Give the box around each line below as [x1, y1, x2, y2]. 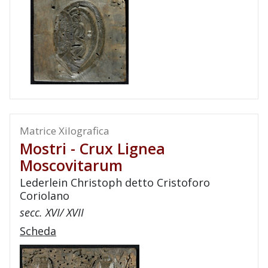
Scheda [20, 224, 56, 238]
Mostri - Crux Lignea [20, 138, 165, 159]
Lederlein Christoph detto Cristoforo [20, 175, 210, 190]
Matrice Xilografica [20, 124, 109, 138]
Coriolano [20, 188, 69, 203]
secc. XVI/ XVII [20, 205, 84, 220]
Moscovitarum [20, 155, 123, 175]
